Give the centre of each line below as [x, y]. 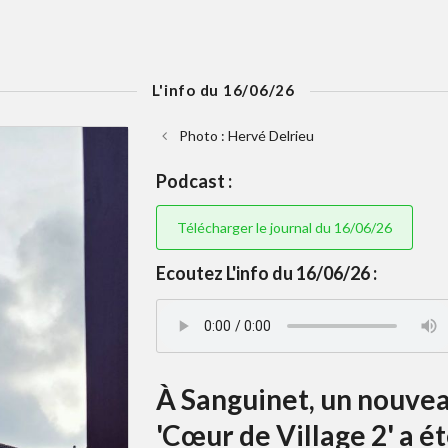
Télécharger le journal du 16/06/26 [284, 227]
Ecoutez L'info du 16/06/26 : [266, 273]
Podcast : [193, 180]
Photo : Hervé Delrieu [244, 135]
